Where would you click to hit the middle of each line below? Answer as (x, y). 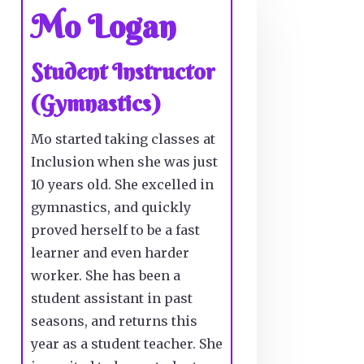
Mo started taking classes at (123, 139)
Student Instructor (123, 72)
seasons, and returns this (114, 321)
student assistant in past (111, 299)
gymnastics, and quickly (110, 208)
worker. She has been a (105, 276)
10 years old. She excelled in (122, 185)
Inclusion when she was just (124, 162)
